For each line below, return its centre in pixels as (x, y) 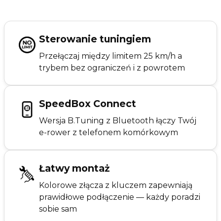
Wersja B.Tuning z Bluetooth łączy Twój (118, 120)
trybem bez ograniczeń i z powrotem (112, 68)
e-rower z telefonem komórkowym (109, 132)
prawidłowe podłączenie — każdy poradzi (120, 197)
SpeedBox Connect (88, 103)
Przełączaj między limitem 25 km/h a (110, 56)
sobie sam (58, 209)
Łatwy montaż (74, 168)
